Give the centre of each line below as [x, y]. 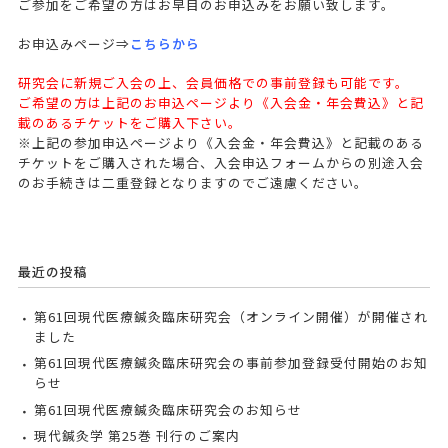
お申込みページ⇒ [73, 43]
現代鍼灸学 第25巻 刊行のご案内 [136, 436]
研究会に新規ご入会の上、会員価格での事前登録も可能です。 [213, 82]
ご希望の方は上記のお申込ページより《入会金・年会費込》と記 [220, 102]
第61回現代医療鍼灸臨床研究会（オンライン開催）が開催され [230, 316]
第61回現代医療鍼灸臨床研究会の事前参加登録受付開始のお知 [230, 363]
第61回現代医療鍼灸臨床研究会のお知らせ [167, 409]
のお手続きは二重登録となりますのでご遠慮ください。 [192, 182]
